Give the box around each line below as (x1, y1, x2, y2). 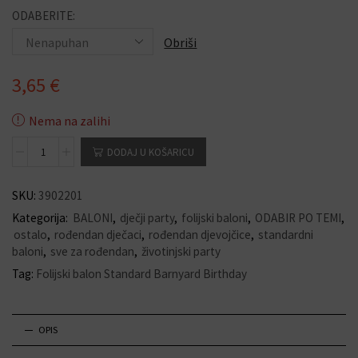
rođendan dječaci (54, 227, 141, 242)
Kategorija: (12, 210, 70, 225)
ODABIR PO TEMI (255, 210, 341, 225)
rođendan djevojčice (149, 227, 251, 242)
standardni (258, 227, 313, 242)
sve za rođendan (50, 244, 134, 259)
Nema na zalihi (29, 113, 110, 129)
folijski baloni (181, 210, 248, 225)
